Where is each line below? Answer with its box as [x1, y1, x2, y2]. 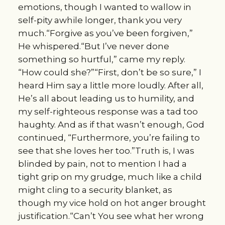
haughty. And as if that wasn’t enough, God [18, 120, 204, 130]
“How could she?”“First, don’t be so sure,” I [18, 67, 201, 78]
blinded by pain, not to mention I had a [18, 159, 187, 169]
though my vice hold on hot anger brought [18, 198, 206, 208]
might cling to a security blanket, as [18, 185, 172, 195]
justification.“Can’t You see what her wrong [18, 211, 204, 221]
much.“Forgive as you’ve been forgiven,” [18, 28, 193, 39]
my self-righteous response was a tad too [18, 106, 198, 117]
